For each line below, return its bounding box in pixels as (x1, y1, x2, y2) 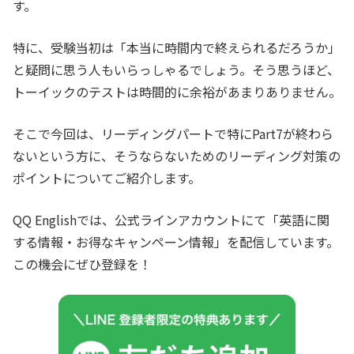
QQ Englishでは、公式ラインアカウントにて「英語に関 (13, 210, 330, 230)
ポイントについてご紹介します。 (13, 168, 201, 188)
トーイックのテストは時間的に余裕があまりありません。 (13, 82, 341, 102)
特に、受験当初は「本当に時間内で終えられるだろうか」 (13, 38, 341, 58)
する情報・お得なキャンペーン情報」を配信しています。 (13, 232, 339, 252)
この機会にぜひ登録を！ (13, 254, 152, 274)
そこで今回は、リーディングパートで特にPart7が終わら (13, 124, 333, 144)
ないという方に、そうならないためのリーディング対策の (13, 146, 341, 166)
